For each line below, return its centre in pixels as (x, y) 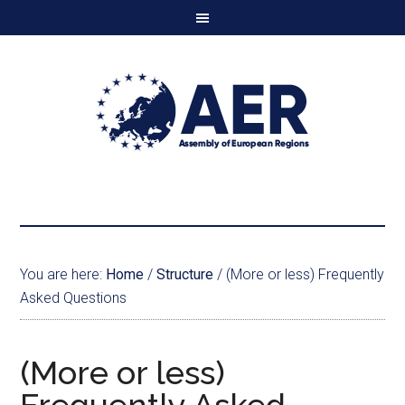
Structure (185, 274)
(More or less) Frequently (304, 274)
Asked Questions (74, 298)
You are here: (63, 274)
